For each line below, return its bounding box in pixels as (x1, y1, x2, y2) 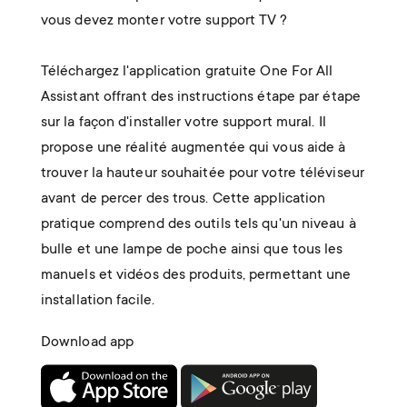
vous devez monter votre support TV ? (40, 13, 288, 30)
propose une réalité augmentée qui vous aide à (40, 140, 346, 157)
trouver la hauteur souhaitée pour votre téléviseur (40, 165, 364, 183)
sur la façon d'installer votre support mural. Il (40, 114, 326, 132)
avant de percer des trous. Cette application (40, 191, 326, 208)
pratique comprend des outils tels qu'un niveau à (40, 216, 356, 233)
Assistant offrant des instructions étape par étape (40, 89, 361, 106)
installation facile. (40, 293, 154, 310)
